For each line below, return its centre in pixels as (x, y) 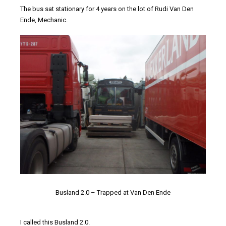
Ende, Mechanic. (44, 20)
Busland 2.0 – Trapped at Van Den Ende (113, 192)
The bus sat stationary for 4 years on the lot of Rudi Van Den (107, 9)
